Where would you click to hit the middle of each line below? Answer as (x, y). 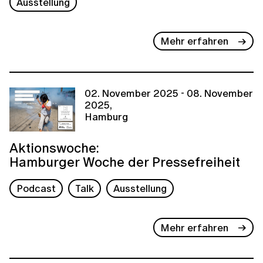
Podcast (36, 188)
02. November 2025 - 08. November (169, 93)
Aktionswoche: (54, 147)
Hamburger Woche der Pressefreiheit (125, 161)
